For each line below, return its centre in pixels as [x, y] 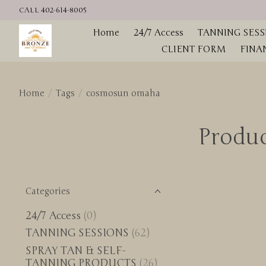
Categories [48, 191]
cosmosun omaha [123, 93]
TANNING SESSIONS [77, 233]
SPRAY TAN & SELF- [75, 251]
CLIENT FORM [193, 49]
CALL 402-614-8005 [53, 10]
